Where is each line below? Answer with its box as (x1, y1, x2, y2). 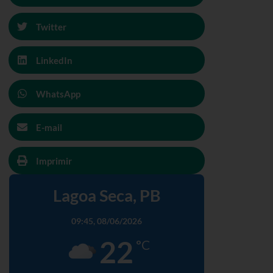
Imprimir (36, 155, 72, 166)
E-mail (36, 121, 62, 133)
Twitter (36, 21, 66, 32)
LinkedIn (36, 54, 73, 66)
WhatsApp (36, 88, 80, 99)
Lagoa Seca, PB (52, 185, 161, 205)
